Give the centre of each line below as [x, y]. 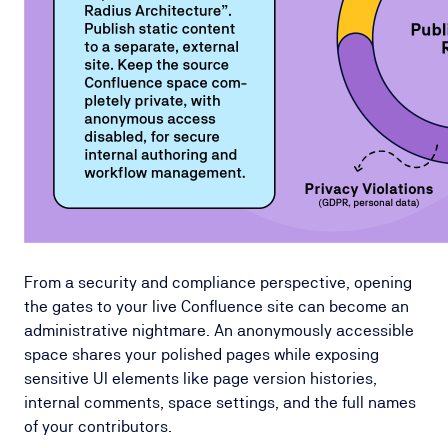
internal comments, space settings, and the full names [220, 402]
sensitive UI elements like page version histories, [200, 378]
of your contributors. [98, 426]
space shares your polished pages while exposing [201, 354]
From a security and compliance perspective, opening [218, 282]
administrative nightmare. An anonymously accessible [219, 330]
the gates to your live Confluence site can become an [216, 306]
